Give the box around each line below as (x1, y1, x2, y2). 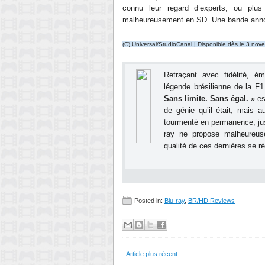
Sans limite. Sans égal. (164, 94, 248, 103)
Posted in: (134, 197, 164, 204)
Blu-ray (164, 197, 185, 204)
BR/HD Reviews (188, 197, 235, 204)
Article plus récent (126, 250, 177, 257)
